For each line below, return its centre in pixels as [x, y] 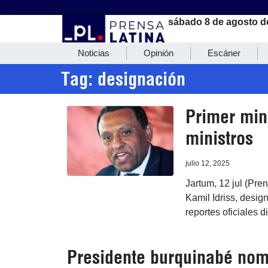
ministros [219, 138]
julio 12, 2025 [207, 164]
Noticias [94, 53]
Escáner [224, 53]
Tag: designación [123, 79]
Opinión [159, 53]
